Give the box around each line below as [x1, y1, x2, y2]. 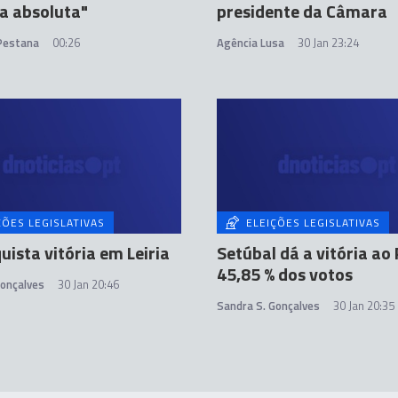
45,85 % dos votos [217, 260, 353, 288]
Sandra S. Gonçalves [217, 297, 320, 314]
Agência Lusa [217, 34, 284, 52]
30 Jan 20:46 [58, 275, 119, 293]
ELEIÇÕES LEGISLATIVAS [246, 214, 380, 231]
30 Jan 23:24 [298, 34, 359, 52]
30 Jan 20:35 [333, 297, 394, 314]
